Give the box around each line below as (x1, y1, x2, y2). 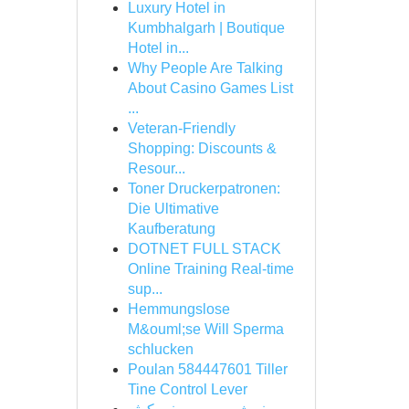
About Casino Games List (127, 80, 293, 96)
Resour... (127, 161, 185, 176)
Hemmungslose (127, 301, 230, 317)
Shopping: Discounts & (127, 141, 277, 156)
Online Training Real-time (127, 261, 294, 277)
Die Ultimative (127, 201, 219, 216)
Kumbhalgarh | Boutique (127, 20, 285, 36)
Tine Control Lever (127, 382, 247, 397)
